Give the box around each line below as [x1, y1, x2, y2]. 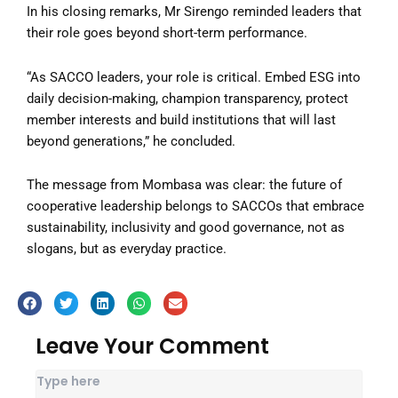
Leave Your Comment [36, 331, 269, 362]
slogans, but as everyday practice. [27, 241, 227, 258]
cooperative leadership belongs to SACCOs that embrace [27, 198, 364, 215]
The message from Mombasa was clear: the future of [27, 177, 342, 194]
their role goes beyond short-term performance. [27, 25, 307, 42]
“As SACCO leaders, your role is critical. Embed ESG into [27, 68, 361, 85]
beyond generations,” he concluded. [27, 132, 235, 149]
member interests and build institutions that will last [27, 111, 336, 128]
